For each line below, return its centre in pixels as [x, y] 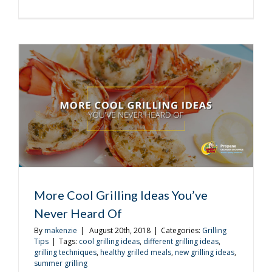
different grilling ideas [181, 241]
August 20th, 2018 [120, 230]
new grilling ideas [205, 252]
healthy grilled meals [136, 252]
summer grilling [61, 263]
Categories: [182, 230]
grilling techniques [65, 252]
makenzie [61, 230]
